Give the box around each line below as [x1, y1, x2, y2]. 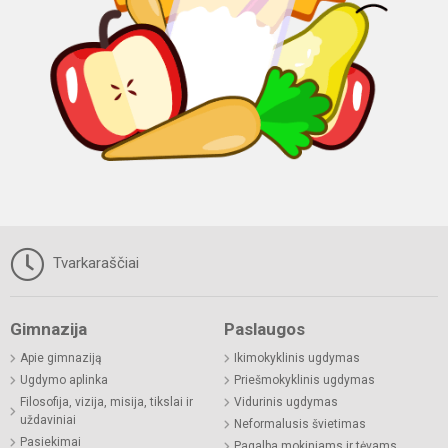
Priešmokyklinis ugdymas [234, 373, 375, 388]
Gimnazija [10, 319, 87, 340]
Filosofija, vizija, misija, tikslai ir [20, 395, 193, 410]
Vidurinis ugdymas [234, 395, 338, 410]
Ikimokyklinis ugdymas [234, 351, 360, 366]
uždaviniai [20, 413, 76, 428]
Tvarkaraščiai [49, 254, 139, 273]
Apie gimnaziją [20, 351, 102, 366]
